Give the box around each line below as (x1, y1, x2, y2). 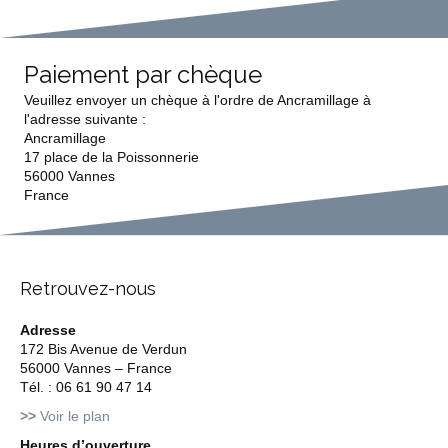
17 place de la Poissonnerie (24, 149, 199, 165)
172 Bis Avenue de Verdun (20, 341, 187, 357)
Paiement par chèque (24, 60, 262, 89)
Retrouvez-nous (20, 278, 156, 299)
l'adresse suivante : (24, 111, 146, 127)
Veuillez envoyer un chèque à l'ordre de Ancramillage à (24, 92, 371, 108)
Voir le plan (36, 408, 110, 424)
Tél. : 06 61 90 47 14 (20, 379, 152, 395)
